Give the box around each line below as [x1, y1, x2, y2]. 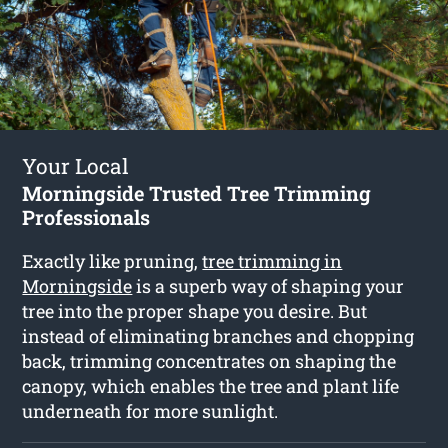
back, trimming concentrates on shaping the [22, 348, 397, 373]
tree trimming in [202, 248, 343, 273]
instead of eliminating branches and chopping [22, 323, 415, 348]
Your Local [22, 151, 130, 180]
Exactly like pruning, [22, 248, 203, 273]
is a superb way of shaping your [132, 273, 405, 298]
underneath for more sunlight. [22, 398, 279, 423]
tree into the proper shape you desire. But [22, 298, 368, 323]
